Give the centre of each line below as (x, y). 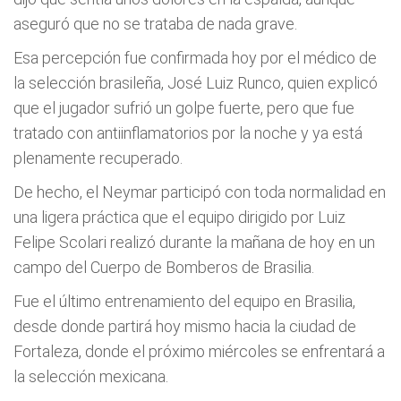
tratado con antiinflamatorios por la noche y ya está (188, 133)
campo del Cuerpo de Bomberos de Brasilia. (164, 267)
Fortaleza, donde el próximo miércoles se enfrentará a (199, 351)
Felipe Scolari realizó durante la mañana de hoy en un (194, 242)
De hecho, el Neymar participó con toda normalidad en (200, 192)
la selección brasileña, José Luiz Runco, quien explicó (196, 83)
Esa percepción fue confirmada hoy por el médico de (195, 58)
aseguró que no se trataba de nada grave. (155, 24)
